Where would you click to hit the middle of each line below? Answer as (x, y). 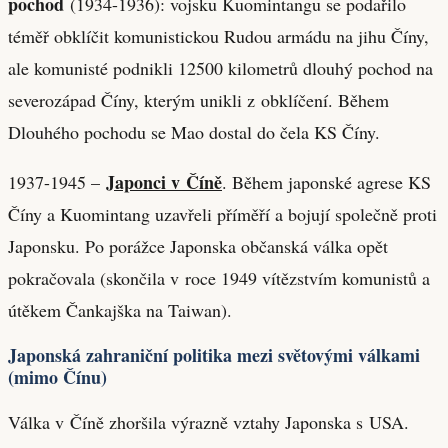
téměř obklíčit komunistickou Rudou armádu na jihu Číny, (218, 35)
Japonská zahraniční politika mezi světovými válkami (214, 354)
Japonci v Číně (164, 181)
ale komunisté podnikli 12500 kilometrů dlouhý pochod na (220, 67)
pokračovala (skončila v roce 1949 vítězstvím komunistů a (219, 277)
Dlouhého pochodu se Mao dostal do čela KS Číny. (194, 131)
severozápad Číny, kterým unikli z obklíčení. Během (198, 99)
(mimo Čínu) (57, 376)
